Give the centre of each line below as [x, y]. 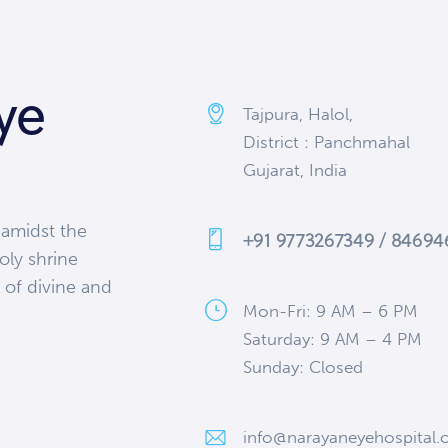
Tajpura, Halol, [297, 114]
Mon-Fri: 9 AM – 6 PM [330, 311]
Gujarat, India [294, 170]
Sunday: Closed [302, 367]
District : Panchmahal [326, 142]
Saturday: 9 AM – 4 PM [332, 339]
